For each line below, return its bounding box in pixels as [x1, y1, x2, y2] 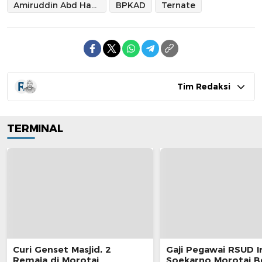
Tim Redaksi [177, 81, 230, 92]
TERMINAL [7, 122, 63, 135]
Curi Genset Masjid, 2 [13, 244, 111, 255]
